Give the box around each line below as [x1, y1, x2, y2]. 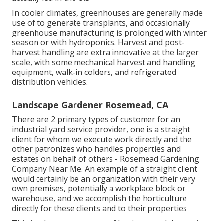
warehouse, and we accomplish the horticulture [12, 193, 187, 204]
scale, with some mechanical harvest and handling [12, 57, 195, 68]
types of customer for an [88, 114, 180, 125]
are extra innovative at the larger [74, 47, 199, 58]
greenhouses [80, 7, 130, 19]
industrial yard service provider [12, 124, 126, 135]
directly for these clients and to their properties [12, 203, 187, 214]
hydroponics [69, 37, 114, 48]
